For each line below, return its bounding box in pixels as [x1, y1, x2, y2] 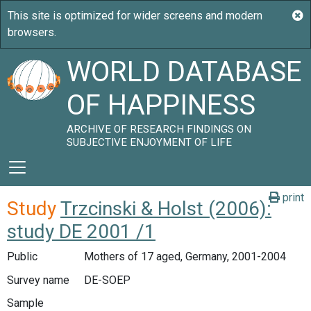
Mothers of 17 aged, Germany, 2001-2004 [83, 250, 286, 263]
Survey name [7, 273, 69, 287]
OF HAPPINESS [67, 89, 256, 121]
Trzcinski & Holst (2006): [60, 197, 271, 220]
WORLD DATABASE [67, 56, 302, 88]
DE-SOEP [83, 273, 131, 287]
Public [7, 250, 37, 263]
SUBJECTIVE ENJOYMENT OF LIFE [67, 136, 233, 149]
